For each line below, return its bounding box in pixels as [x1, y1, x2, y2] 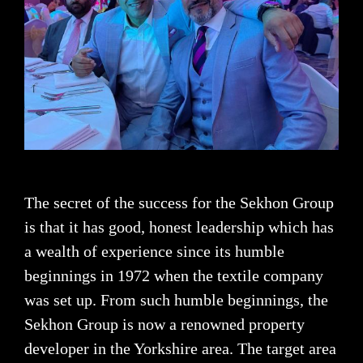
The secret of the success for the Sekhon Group [24, 194, 334, 212]
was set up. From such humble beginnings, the [24, 291, 328, 310]
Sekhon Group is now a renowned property [24, 315, 305, 334]
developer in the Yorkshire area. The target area [24, 340, 336, 358]
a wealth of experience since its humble [24, 242, 284, 261]
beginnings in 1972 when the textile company [24, 267, 323, 285]
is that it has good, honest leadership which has [24, 218, 334, 237]
